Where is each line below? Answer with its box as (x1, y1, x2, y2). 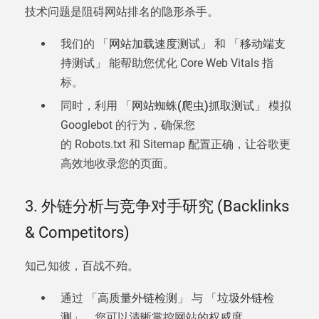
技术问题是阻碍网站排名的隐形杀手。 (25, 5, 219, 19)
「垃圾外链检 (206, 291, 274, 305)
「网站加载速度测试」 (98, 37, 211, 51)
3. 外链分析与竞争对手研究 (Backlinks (25, 197, 289, 215)
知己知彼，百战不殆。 (25, 259, 139, 273)
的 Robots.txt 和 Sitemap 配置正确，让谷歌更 (61, 137, 291, 151)
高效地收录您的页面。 (61, 157, 174, 170)
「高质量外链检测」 (86, 291, 189, 305)
